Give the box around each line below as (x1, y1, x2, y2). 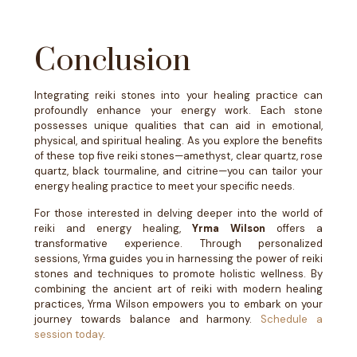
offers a (265, 222, 323, 235)
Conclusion (34, 41, 190, 80)
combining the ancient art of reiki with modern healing (34, 282, 323, 296)
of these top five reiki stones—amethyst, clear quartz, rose (34, 149, 323, 163)
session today (34, 328, 103, 341)
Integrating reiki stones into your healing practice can (34, 88, 323, 102)
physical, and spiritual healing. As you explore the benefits (34, 134, 323, 147)
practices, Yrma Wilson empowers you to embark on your (34, 297, 323, 311)
